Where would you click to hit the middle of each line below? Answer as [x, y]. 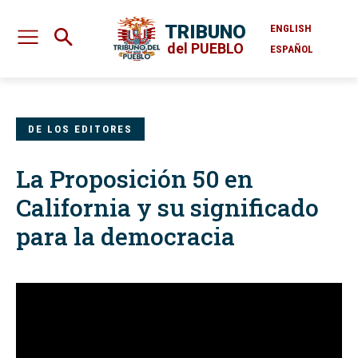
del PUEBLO [205, 48]
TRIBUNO [205, 32]
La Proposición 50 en [135, 179]
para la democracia [125, 237]
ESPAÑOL [292, 49]
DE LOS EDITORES [80, 129]
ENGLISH [291, 28]
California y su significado [167, 208]
